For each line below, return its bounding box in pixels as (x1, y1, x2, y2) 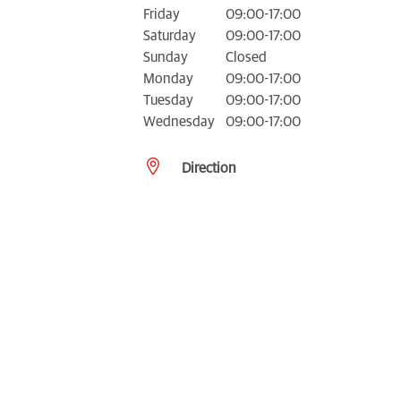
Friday (143, 6, 180, 21)
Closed (226, 49, 267, 64)
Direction (182, 160, 236, 175)
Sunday (143, 49, 188, 64)
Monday (143, 71, 193, 86)
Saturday (143, 28, 196, 43)
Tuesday (143, 92, 193, 107)
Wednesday (143, 114, 215, 129)
